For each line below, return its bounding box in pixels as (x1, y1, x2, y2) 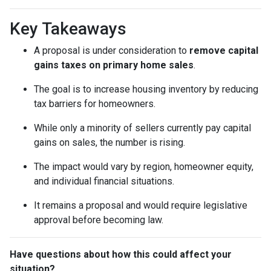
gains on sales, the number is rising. (34, 136, 185, 148)
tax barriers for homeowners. (34, 97, 155, 109)
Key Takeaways (10, 18, 126, 39)
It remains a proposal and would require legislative (34, 199, 247, 211)
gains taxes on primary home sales (34, 59, 194, 71)
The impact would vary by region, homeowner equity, (34, 160, 253, 172)
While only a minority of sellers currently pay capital (34, 122, 251, 134)
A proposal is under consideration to (34, 44, 189, 56)
